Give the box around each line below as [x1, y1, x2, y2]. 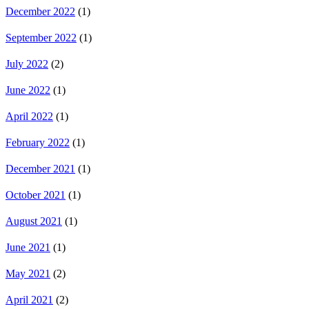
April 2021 [6, 294, 53, 306]
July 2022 [6, 58, 48, 70]
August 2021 [6, 215, 62, 228]
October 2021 [6, 189, 66, 201]
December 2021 [6, 163, 75, 175]
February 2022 [6, 137, 70, 149]
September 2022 [6, 32, 77, 44]
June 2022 [6, 84, 50, 97]
